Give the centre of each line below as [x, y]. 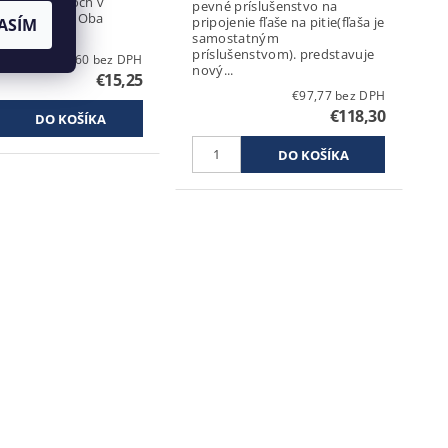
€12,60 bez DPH [117, 59]
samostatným [235, 37]
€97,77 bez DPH [360, 95]
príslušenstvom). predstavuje [246, 53]
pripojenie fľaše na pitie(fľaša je [288, 21]
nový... [213, 69]
